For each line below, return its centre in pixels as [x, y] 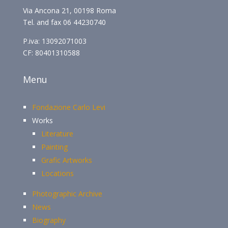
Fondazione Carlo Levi [68, 107]
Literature [57, 134]
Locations [57, 173]
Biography [49, 220]
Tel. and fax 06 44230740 [64, 22]
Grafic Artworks [66, 160]
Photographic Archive [67, 194]
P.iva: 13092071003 [54, 41]
